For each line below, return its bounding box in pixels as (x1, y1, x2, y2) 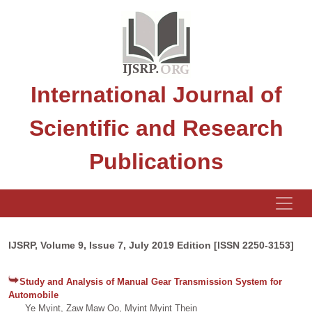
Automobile (8, 290, 58, 300)
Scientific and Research (29, 116, 283, 141)
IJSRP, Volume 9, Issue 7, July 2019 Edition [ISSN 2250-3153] (8, 240, 294, 251)
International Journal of (30, 82, 282, 107)
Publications (88, 149, 224, 174)
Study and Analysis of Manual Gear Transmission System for (19, 276, 282, 287)
